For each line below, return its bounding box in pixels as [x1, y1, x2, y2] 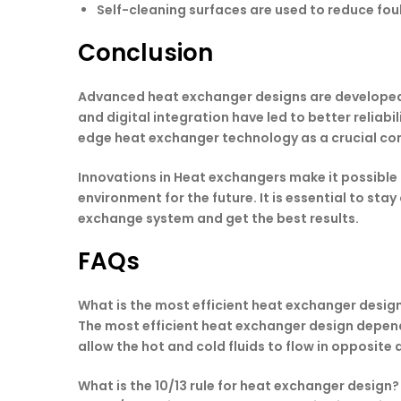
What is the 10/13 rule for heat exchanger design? [78, 377, 399, 395]
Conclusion [78, 37, 213, 70]
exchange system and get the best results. [78, 209, 359, 227]
